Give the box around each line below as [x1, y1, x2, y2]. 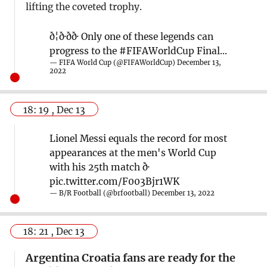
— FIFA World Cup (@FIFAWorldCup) [49, 58, 177, 67]
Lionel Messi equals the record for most [49, 132, 227, 144]
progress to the [49, 45, 119, 57]
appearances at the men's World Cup [49, 147, 216, 159]
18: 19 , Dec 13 [23, 104, 86, 116]
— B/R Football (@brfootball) [49, 188, 152, 197]
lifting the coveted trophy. [25, 1, 142, 13]
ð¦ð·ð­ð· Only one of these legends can [49, 31, 213, 43]
